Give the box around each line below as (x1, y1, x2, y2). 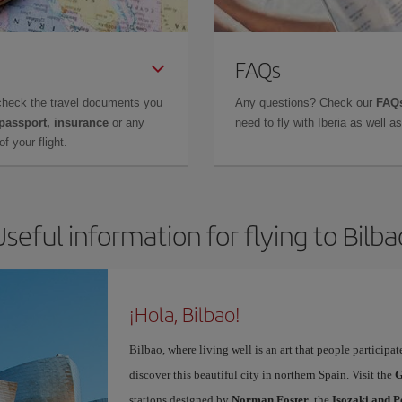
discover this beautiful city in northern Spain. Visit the (128, 368, 395, 381)
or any (109, 116, 144, 129)
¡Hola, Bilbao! (128, 300, 240, 328)
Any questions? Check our (235, 96, 376, 109)
